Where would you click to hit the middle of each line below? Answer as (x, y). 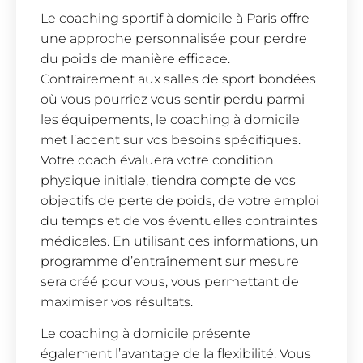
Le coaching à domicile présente (145, 334)
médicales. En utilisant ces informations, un (179, 241)
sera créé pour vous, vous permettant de (170, 281)
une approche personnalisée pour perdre (174, 38)
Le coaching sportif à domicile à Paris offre (175, 18)
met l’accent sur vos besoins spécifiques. (171, 139)
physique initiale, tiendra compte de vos (168, 180)
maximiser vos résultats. (117, 301)
